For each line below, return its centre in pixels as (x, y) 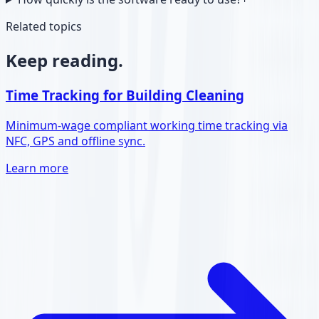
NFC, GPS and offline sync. (75, 141)
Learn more (37, 168)
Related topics (44, 26)
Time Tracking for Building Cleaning (125, 95)
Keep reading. (64, 60)
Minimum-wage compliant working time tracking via (147, 125)
